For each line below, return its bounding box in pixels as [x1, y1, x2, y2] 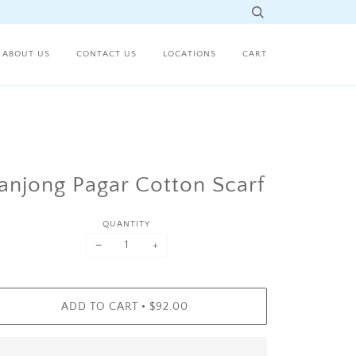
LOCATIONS [163, 49, 216, 59]
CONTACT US [76, 49, 137, 59]
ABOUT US [2, 49, 50, 59]
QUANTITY [103, 219, 151, 230]
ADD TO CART [61, 300, 139, 314]
